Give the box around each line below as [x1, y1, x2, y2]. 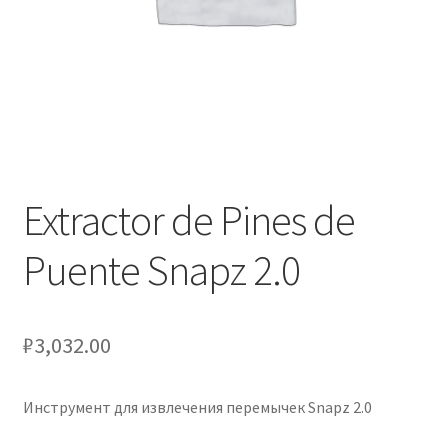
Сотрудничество [22, 167, 143, 188]
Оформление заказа [22, 8, 165, 29]
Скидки [22, 114, 75, 135]
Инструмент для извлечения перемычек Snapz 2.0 [22, 396, 372, 417]
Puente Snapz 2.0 [22, 243, 300, 296]
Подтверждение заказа [22, 61, 190, 82]
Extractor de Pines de [22, 193, 355, 246]
